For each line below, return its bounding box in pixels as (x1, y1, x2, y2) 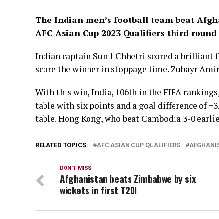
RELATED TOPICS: (35, 141, 88, 149)
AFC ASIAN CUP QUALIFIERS (97, 141, 180, 149)
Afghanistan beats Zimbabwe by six (60, 172, 196, 186)
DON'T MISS (60, 165, 92, 171)
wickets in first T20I (60, 183, 137, 197)
